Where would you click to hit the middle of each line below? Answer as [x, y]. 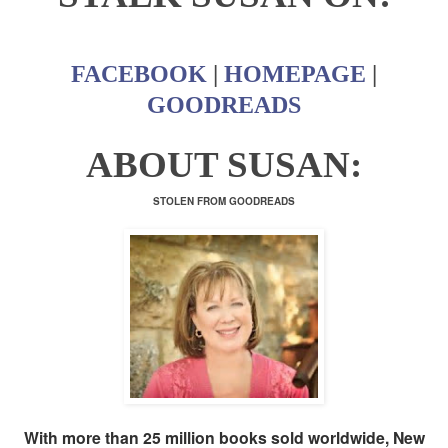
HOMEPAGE [295, 73]
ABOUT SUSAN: [224, 164]
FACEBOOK [139, 73]
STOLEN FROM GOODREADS [224, 200]
